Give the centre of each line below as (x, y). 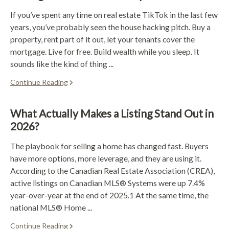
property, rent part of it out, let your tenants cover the (102, 39)
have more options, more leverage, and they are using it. (106, 158)
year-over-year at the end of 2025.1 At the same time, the (109, 195)
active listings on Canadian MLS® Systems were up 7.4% (108, 182)
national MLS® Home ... (51, 207)
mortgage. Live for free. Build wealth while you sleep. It (105, 51)
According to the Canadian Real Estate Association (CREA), (112, 170)
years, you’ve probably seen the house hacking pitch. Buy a (110, 27)
